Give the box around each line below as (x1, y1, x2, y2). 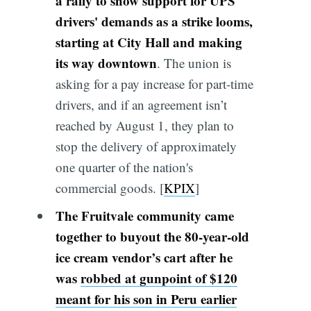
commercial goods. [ (55, 179, 164, 197)
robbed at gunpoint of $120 (80, 268, 237, 287)
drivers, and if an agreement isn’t (55, 96, 227, 114)
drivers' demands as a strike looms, (55, 12, 253, 31)
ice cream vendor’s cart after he (55, 247, 233, 267)
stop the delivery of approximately (55, 137, 237, 155)
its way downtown (55, 53, 157, 73)
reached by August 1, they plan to (55, 117, 234, 135)
